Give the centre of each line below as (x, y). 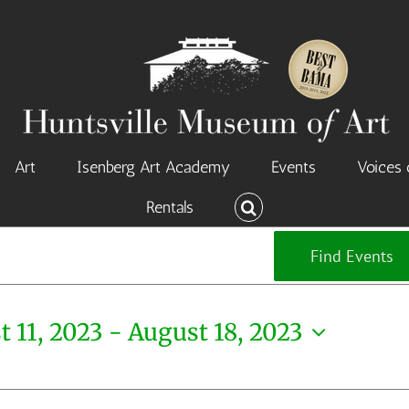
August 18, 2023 (216, 333)
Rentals (169, 207)
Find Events (352, 256)
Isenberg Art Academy (153, 167)
